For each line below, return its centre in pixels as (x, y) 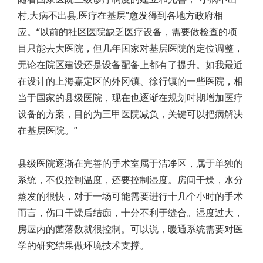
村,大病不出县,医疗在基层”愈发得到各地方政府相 (120, 15)
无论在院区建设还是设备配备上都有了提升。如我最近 (130, 65)
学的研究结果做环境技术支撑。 (83, 245)
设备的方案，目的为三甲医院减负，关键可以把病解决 (130, 114)
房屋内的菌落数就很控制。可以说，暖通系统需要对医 (130, 229)
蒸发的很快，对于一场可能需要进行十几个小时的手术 (130, 196)
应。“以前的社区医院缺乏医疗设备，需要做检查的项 (127, 32)
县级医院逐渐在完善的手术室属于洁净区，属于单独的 (130, 163)
